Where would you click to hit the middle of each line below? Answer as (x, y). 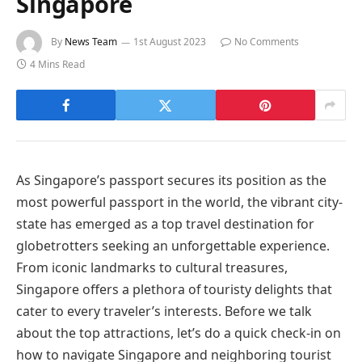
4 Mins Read (57, 65)
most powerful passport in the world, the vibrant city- (179, 202)
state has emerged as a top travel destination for (165, 224)
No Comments (267, 42)
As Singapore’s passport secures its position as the (171, 181)
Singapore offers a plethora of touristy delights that (174, 290)
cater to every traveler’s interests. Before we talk (164, 311)
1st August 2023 (170, 42)
